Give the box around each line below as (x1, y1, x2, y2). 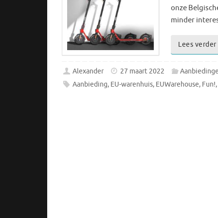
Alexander (73, 67, 104, 75)
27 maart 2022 (120, 67, 165, 75)
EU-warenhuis (110, 80, 153, 89)
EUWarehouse (156, 80, 200, 89)
